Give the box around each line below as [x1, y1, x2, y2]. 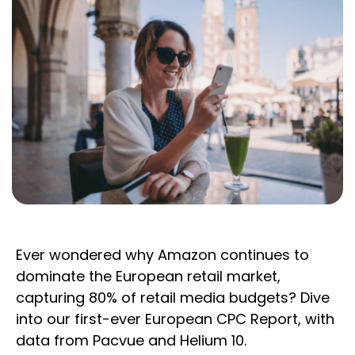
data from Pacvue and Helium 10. [16, 330, 246, 351]
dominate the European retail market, [16, 266, 281, 287]
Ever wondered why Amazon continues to [16, 245, 309, 265]
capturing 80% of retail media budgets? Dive [16, 288, 330, 308]
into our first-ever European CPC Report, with [16, 309, 334, 330]
